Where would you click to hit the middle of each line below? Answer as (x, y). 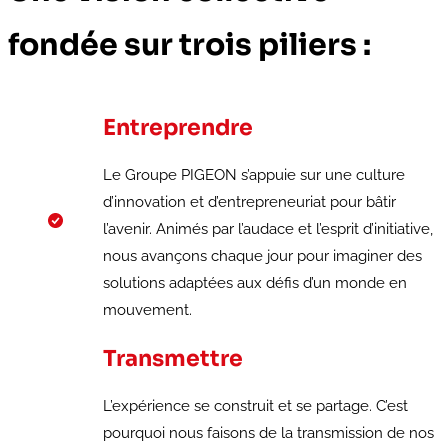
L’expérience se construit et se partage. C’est (255, 406)
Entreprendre (178, 128)
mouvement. (147, 310)
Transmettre (173, 359)
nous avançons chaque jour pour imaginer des (262, 256)
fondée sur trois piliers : (189, 45)
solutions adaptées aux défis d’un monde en (255, 283)
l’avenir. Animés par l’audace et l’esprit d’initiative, (268, 229)
